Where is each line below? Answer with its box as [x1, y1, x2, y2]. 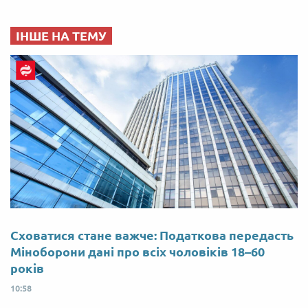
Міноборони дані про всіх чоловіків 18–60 [10, 245, 265, 259]
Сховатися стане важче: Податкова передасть [10, 228, 294, 243]
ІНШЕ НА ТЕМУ [16, 29, 107, 43]
